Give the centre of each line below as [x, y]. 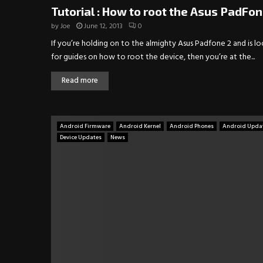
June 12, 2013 [103, 27]
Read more [80, 81]
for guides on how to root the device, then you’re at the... [153, 58]
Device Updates [81, 138]
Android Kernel [140, 127]
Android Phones [192, 127]
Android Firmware [85, 127]
